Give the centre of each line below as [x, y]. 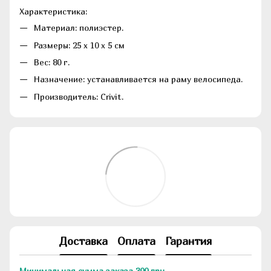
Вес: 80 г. [52, 62]
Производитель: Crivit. [79, 96]
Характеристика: [53, 11]
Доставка [83, 241]
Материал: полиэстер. [79, 28]
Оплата [136, 241]
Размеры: [53, 45]
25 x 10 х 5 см [99, 45]
